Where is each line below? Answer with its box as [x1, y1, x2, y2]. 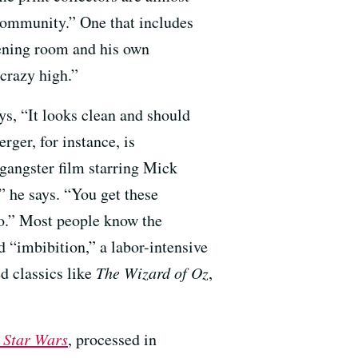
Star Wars [3, 328, 68, 349]
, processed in [68, 328, 157, 350]
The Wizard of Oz [96, 261, 209, 283]
